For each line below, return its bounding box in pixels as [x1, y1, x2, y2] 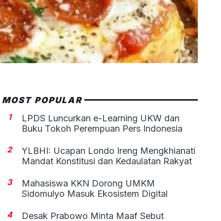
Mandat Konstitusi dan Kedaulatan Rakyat [22, 155, 192, 166]
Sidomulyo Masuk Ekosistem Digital [22, 188, 168, 199]
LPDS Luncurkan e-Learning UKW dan [22, 112, 180, 123]
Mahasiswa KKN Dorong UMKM [22, 178, 155, 188]
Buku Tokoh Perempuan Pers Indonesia [22, 123, 183, 134]
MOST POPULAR [2, 95, 82, 105]
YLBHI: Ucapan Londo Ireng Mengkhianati [22, 145, 196, 156]
